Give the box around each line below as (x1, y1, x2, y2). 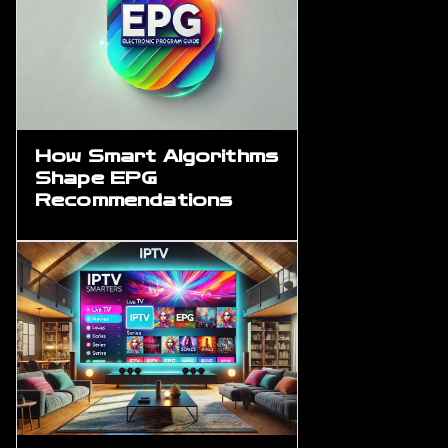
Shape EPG (35, 167, 158, 189)
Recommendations (35, 189, 233, 211)
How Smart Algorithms (35, 145, 278, 167)
